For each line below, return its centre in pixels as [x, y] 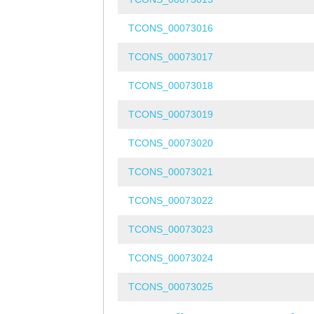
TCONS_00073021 [171, 172]
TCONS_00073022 [171, 201]
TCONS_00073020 [171, 143]
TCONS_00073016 [171, 28]
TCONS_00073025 [171, 287]
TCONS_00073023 [171, 230]
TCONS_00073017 [171, 57]
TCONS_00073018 [171, 86]
